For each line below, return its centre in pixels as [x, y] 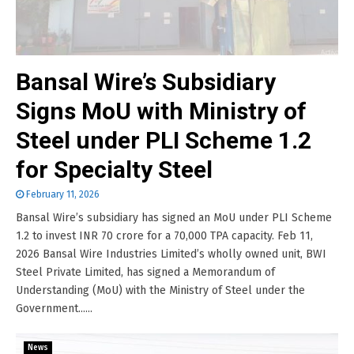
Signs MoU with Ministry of [161, 111]
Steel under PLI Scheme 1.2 [164, 140]
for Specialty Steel [114, 169]
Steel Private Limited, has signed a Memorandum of [145, 272]
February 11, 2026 [63, 194]
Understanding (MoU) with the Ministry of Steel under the [160, 290]
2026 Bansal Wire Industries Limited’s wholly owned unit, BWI [171, 254]
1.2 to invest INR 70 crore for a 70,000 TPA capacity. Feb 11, [164, 236]
